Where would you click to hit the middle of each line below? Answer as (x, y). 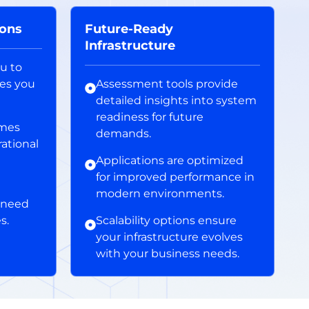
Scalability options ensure (166, 220)
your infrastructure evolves (169, 237)
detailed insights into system (176, 100)
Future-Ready (129, 29)
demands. (123, 133)
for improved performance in (175, 177)
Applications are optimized (170, 160)
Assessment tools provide (167, 83)
